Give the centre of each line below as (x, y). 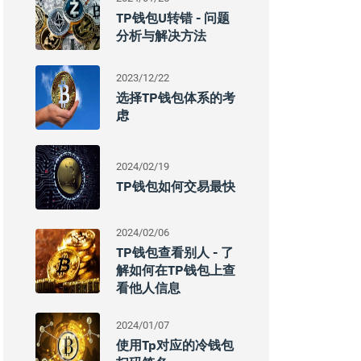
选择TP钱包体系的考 (176, 98)
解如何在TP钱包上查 (176, 270)
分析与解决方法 (161, 35)
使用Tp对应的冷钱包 (175, 345)
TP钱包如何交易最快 (176, 186)
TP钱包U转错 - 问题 (173, 18)
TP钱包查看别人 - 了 (175, 252)
